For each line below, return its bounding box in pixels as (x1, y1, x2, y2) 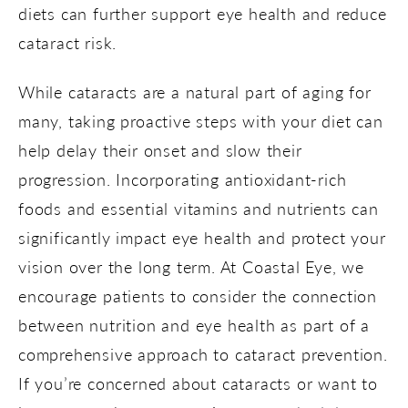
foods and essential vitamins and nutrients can (18, 196, 379, 219)
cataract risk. (18, 30, 117, 54)
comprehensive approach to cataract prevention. (18, 342, 388, 365)
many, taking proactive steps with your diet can (18, 108, 383, 132)
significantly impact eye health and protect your (18, 225, 386, 249)
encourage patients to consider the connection (18, 283, 377, 307)
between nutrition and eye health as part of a (18, 312, 370, 336)
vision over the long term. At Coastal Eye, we (18, 254, 364, 278)
